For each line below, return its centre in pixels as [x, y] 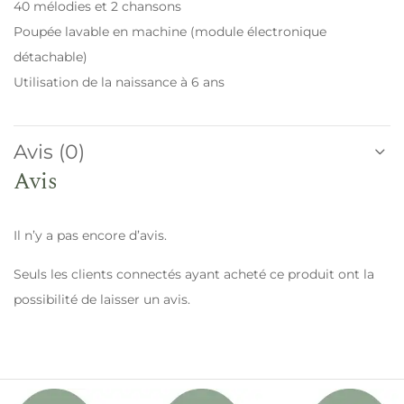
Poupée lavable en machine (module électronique [170, 31]
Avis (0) [49, 151]
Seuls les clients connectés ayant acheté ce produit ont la [194, 274]
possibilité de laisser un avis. [102, 299]
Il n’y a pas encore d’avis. [90, 235]
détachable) [50, 56]
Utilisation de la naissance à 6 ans [119, 82]
